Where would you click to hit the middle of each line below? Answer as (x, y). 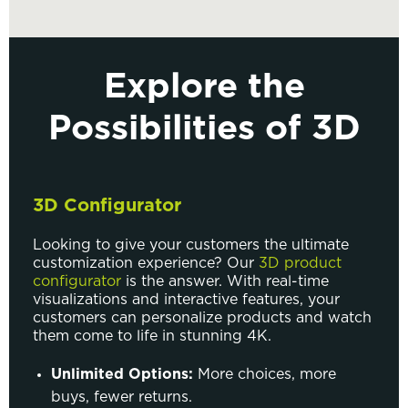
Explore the (204, 87)
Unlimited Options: (122, 374)
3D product (300, 263)
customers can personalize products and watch (202, 317)
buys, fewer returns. (122, 397)
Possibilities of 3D (204, 129)
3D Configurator (107, 205)
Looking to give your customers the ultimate (191, 245)
